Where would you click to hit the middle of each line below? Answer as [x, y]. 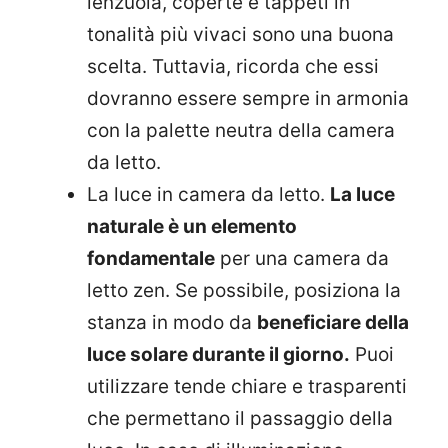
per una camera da [302, 258]
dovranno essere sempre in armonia [248, 98]
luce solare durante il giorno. [218, 354]
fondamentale [151, 258]
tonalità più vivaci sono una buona [240, 34]
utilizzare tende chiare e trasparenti [247, 386]
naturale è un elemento [192, 226]
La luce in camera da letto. [208, 194]
